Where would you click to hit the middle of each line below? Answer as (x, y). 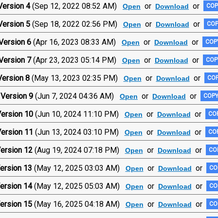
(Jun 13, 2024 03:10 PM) (80, 132)
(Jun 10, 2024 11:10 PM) (80, 114)
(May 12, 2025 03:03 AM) (80, 168)
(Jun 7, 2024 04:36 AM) (77, 96)
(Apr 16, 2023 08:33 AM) (77, 42)
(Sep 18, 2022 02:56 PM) (77, 24)
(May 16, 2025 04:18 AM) (80, 204)
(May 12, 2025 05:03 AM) (80, 186)
